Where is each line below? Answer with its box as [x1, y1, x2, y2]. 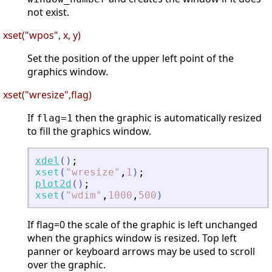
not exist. [27, 5, 69, 19]
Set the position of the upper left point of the [27, 52, 234, 66]
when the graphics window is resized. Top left [27, 231, 237, 245]
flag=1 [36, 112, 73, 124]
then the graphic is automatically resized [73, 111, 262, 125]
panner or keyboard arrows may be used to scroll [27, 245, 255, 259]
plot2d [35, 178, 72, 190]
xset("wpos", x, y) [3, 29, 81, 42]
